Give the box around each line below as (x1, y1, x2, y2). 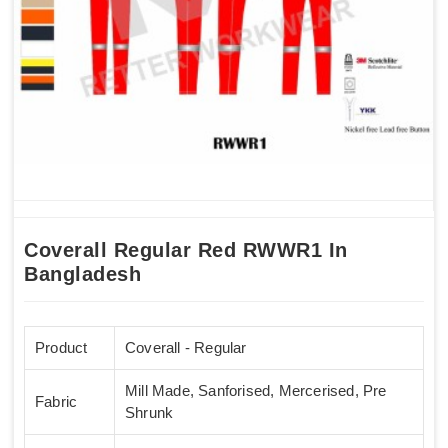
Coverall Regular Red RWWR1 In (24, 238, 348, 261)
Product (35, 338, 88, 356)
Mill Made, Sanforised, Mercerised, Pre (125, 381, 387, 399)
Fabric (35, 392, 78, 410)
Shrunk (125, 403, 174, 421)
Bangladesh (24, 262, 141, 285)
